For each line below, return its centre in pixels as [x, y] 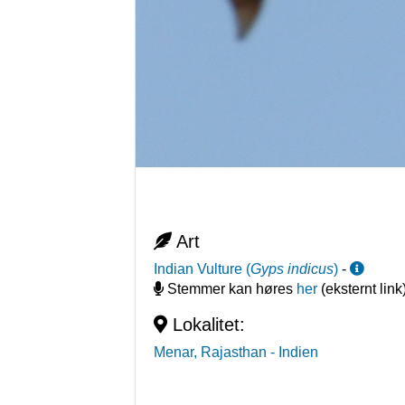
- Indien [295, 353]
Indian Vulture [198, 269]
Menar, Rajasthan [211, 353]
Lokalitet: [207, 325]
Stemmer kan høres [231, 289]
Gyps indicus [292, 269]
